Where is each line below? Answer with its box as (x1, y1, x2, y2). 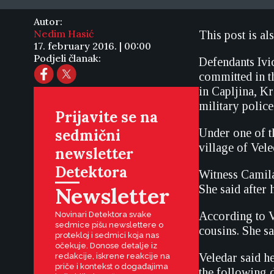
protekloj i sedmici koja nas (55, 231, 159, 240)
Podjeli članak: (34, 52, 101, 64)
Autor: (34, 15, 62, 28)
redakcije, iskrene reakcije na (55, 251, 170, 261)
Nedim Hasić (34, 28, 94, 40)
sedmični (55, 126, 120, 145)
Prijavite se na (55, 108, 158, 127)
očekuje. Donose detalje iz (55, 241, 157, 250)
